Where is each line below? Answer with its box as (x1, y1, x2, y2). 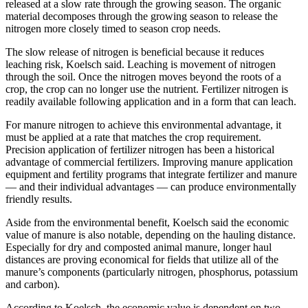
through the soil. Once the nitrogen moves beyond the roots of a (5, 70, 281, 82)
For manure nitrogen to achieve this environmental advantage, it (5, 118, 281, 131)
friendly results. (5, 192, 72, 205)
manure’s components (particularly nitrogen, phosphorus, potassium (5, 265, 298, 278)
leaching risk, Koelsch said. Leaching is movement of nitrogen (5, 58, 276, 70)
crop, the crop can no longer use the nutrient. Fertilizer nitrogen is (5, 82, 288, 95)
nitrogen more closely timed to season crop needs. (5, 22, 221, 34)
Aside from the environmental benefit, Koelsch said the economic (5, 216, 289, 228)
